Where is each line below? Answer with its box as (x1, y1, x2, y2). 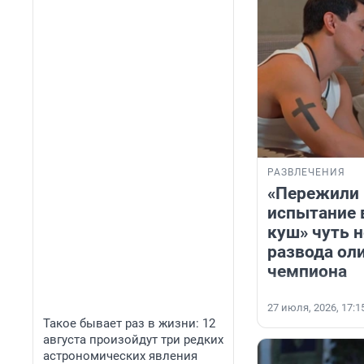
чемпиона (267, 262, 347, 282)
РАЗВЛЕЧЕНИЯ (267, 167, 345, 179)
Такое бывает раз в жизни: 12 (43, 316, 215, 331)
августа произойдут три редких (43, 332, 223, 347)
